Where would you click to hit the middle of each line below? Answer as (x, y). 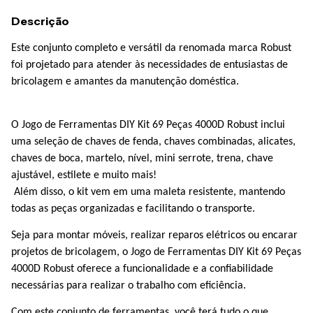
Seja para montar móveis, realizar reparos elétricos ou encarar (154, 235)
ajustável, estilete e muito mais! (84, 175)
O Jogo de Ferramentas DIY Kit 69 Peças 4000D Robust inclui (148, 125)
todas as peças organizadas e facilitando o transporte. (133, 209)
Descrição (40, 21)
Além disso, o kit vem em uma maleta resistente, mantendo (148, 192)
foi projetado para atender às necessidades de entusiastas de (150, 65)
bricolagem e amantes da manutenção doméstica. (125, 82)
